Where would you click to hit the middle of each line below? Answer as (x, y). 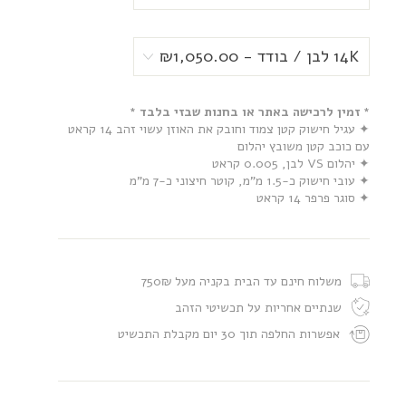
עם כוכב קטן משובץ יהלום (303, 146)
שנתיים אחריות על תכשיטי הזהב (258, 307)
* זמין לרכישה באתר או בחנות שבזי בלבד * (249, 111)
